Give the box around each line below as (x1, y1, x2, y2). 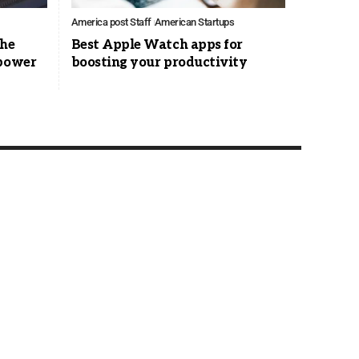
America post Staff (71, 16, 151, 29)
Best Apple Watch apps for (71, 38, 243, 54)
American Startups (154, 16, 235, 29)
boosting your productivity (71, 55, 248, 71)
